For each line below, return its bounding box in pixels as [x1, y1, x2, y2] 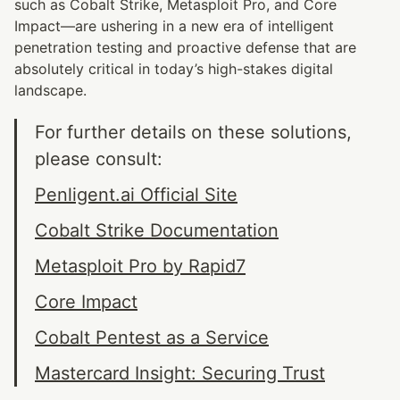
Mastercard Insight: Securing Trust [35, 362, 325, 384]
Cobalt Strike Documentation [35, 219, 279, 241]
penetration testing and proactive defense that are [14, 37, 356, 56]
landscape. [14, 80, 87, 99]
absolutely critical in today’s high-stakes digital [14, 59, 333, 78]
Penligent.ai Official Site [35, 183, 237, 205]
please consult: [35, 147, 162, 170]
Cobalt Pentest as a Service [35, 326, 269, 348]
